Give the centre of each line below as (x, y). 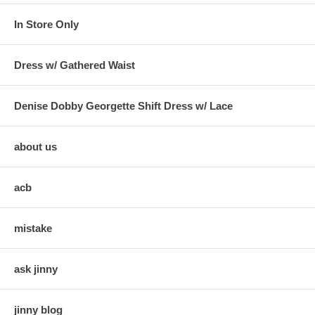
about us (36, 146)
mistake (33, 228)
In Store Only (46, 24)
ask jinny (36, 269)
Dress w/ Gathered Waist (75, 65)
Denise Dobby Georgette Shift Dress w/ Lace (123, 105)
